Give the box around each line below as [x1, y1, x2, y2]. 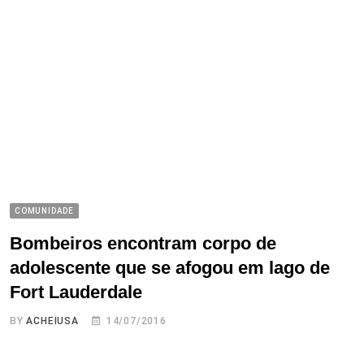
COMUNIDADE [15, 206, 74, 215]
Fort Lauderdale [10, 281, 142, 302]
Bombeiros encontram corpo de [10, 232, 276, 253]
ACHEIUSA [26, 314, 79, 327]
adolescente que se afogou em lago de [10, 257, 330, 278]
